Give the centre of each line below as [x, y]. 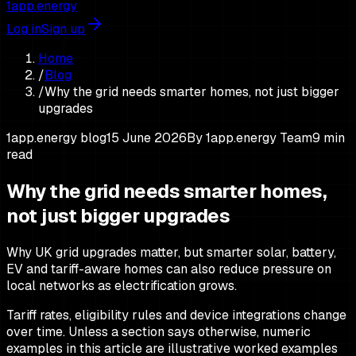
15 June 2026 [147, 138]
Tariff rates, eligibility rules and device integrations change [176, 315]
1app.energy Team [259, 138]
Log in [24, 29]
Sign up [63, 29]
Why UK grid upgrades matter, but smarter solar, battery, [171, 252]
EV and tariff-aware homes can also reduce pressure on [169, 269]
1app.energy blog [56, 138]
